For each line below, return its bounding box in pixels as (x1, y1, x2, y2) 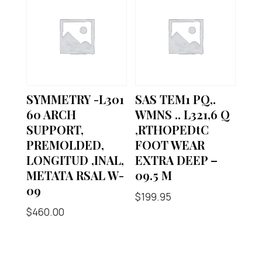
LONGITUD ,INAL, (26, 151, 124, 168)
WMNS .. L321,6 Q (135, 106, 230, 122)
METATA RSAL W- (26, 167, 124, 183)
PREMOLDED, (26, 136, 104, 153)
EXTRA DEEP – (135, 151, 218, 168)
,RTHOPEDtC (135, 121, 209, 137)
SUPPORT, (26, 121, 84, 137)
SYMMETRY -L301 (26, 91, 124, 107)
